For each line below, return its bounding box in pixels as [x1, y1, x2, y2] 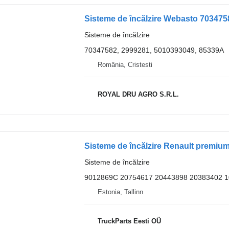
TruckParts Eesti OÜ [97, 217, 161, 225]
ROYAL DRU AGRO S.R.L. [97, 90, 179, 98]
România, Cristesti [97, 61, 152, 68]
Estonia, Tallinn [97, 188, 143, 196]
